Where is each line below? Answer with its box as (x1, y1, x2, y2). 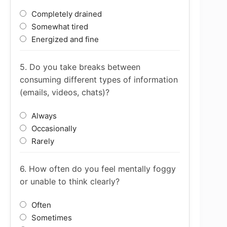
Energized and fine (29, 34, 99, 44)
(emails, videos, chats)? (20, 87, 109, 97)
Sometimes (29, 212, 72, 222)
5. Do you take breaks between (20, 61, 140, 72)
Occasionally (29, 123, 77, 133)
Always (29, 110, 57, 121)
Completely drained (29, 9, 102, 19)
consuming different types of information (20, 74, 178, 85)
